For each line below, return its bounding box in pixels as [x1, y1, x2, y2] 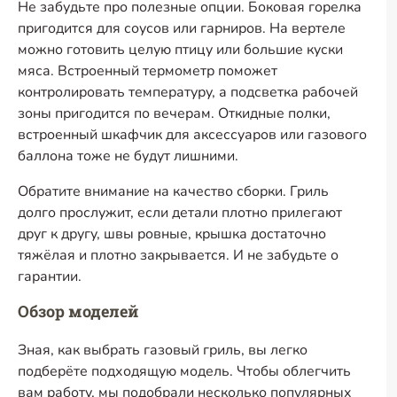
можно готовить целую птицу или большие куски [18, 40, 343, 59]
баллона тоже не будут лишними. [18, 146, 238, 166]
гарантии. [18, 267, 82, 286]
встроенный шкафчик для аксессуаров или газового [18, 125, 367, 144]
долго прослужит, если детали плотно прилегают [18, 203, 342, 222]
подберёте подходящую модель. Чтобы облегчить [18, 362, 351, 381]
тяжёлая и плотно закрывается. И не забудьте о [18, 245, 339, 265]
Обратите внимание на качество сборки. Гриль [18, 182, 329, 201]
